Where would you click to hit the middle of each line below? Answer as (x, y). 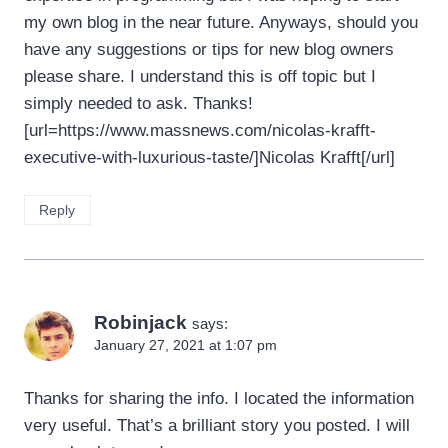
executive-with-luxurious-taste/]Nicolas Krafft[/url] (209, 158)
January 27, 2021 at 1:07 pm (185, 345)
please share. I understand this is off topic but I (200, 77)
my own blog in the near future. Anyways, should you (221, 23)
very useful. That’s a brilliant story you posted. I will (217, 425)
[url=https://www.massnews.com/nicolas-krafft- (200, 131)
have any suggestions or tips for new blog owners (209, 50)
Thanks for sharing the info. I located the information (219, 398)
